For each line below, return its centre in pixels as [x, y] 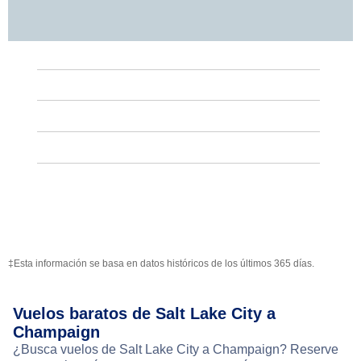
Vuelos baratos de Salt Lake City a [144, 314]
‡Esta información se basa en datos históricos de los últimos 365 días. [161, 264]
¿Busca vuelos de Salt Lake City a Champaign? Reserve [176, 350]
